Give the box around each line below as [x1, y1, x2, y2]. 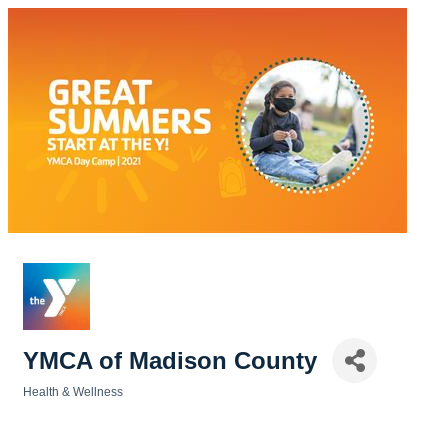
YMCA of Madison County [23, 346, 317, 374]
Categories [22, 399, 85, 412]
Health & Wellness [23, 385, 123, 399]
